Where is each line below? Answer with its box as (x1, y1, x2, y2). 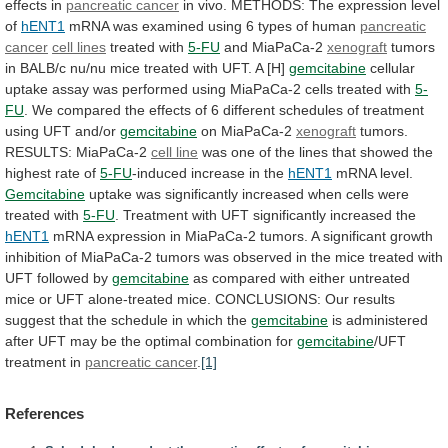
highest (5, 164, 51, 181)
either (309, 269, 345, 286)
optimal (145, 332, 191, 349)
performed (122, 80, 188, 97)
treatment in (5, 353, 85, 370)
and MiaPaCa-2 (220, 38, 327, 55)
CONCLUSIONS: (215, 290, 321, 307)
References (5, 405, 84, 423)
